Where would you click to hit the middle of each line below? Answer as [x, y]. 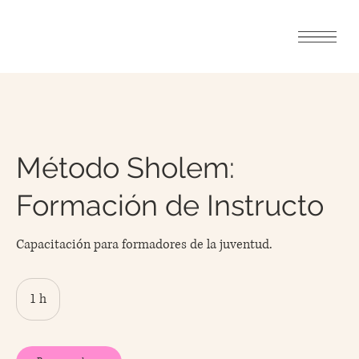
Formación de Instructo [170, 205]
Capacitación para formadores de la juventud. [144, 244]
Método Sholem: [125, 167]
